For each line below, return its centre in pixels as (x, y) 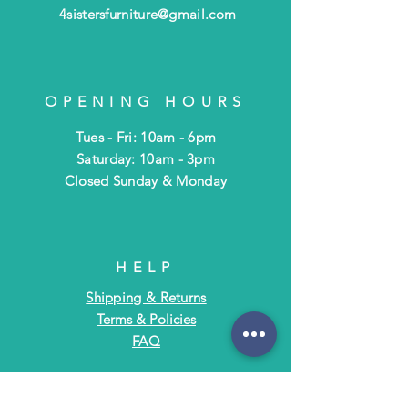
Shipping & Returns (146, 297)
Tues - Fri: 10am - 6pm (146, 137)
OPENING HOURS (146, 101)
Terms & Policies (146, 319)
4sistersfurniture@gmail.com (148, 14)
